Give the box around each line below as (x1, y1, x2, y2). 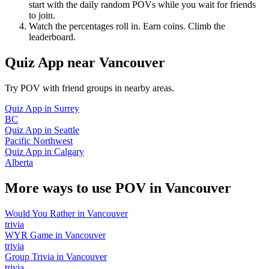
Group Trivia (5, 251, 54, 262)
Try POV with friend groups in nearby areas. (5, 83, 174, 94)
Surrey (54, 103, 79, 114)
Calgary (54, 147, 84, 157)
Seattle (54, 125, 79, 136)
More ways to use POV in (5, 180, 165, 196)
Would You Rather (5, 208, 75, 219)
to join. (29, 10, 55, 21)
